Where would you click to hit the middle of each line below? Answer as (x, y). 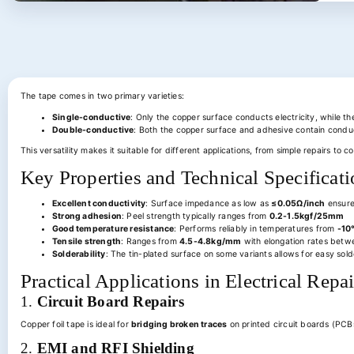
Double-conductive (93, 130)
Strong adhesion (87, 216)
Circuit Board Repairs (110, 301)
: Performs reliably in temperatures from (256, 229)
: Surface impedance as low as (209, 203)
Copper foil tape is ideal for (76, 324)
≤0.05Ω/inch (298, 203)
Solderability (79, 254)
